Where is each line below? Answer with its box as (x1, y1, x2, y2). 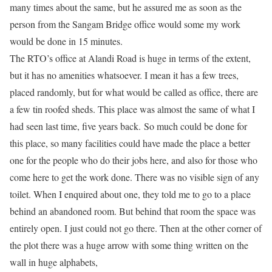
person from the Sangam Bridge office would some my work (10, 18, 240, 30)
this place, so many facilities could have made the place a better (10, 137, 250, 149)
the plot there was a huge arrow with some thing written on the (10, 239, 248, 251)
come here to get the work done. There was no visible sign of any (10, 171, 259, 183)
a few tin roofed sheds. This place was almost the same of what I (10, 103, 255, 115)
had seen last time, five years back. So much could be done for (10, 120, 247, 132)
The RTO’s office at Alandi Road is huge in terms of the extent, (10, 52, 251, 64)
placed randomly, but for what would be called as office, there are (10, 86, 258, 98)
